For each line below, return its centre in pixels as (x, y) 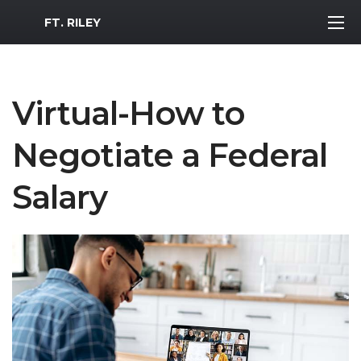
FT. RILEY (73, 22)
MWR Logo (47, 19)
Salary (60, 197)
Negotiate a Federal (170, 155)
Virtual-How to (129, 113)
